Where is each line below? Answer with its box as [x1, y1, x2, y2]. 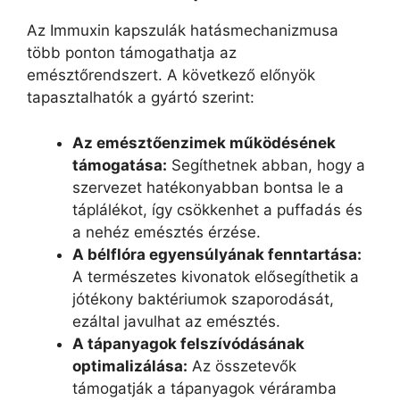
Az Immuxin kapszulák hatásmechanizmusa [27, 21, 338, 39]
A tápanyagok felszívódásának [72, 334, 304, 353]
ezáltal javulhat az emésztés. [72, 312, 280, 330]
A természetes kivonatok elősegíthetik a [72, 267, 359, 286]
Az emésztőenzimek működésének [72, 133, 336, 152]
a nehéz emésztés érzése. [72, 222, 261, 241]
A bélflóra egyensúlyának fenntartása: [72, 245, 362, 263]
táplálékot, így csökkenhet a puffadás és [72, 200, 362, 219]
